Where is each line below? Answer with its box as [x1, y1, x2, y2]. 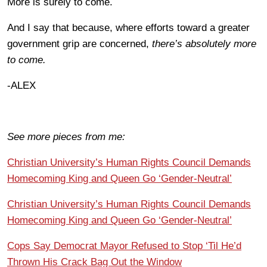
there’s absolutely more [149, 38, 256, 49]
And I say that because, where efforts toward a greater [7, 21, 250, 33]
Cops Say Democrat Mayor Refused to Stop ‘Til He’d [7, 240, 241, 252]
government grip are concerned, [7, 38, 149, 49]
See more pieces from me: [7, 131, 125, 142]
